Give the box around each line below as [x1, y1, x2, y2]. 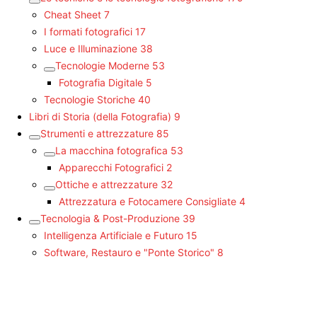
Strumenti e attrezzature [40, 127, 154, 139]
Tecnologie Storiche [44, 93, 135, 105]
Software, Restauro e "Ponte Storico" [44, 246, 214, 258]
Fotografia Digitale [59, 76, 143, 88]
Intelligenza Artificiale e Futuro [44, 229, 183, 241]
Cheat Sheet [44, 8, 101, 21]
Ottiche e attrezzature [55, 178, 158, 190]
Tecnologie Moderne [55, 59, 149, 71]
